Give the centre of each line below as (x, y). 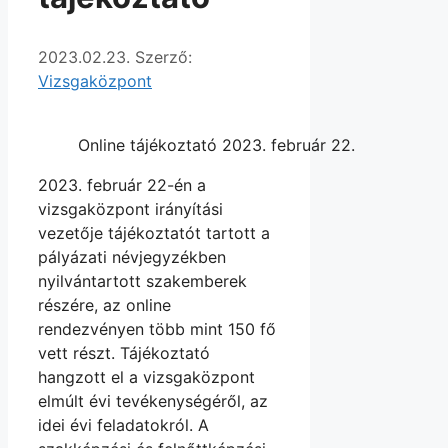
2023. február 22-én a (122, 185)
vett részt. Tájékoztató (124, 353)
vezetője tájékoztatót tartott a (154, 233)
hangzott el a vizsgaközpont (146, 377)
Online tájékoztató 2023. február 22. (216, 145)
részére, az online (104, 305)
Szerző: (163, 57)
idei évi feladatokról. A (126, 425)
